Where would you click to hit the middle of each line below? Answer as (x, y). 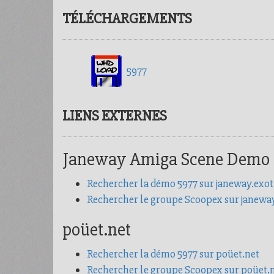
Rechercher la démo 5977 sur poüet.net (173, 254)
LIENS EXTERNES (115, 116)
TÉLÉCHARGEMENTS (127, 19)
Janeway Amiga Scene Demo (166, 159)
